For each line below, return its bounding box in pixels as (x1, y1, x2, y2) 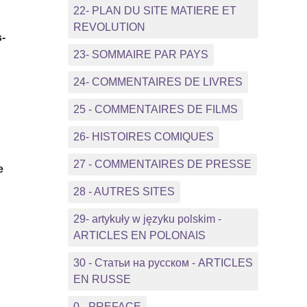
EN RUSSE (73, 273, 131, 285)
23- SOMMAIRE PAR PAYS (73, 48, 208, 60)
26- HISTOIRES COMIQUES (73, 130, 214, 143)
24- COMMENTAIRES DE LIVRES (73, 75, 243, 88)
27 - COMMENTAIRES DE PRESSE (73, 158, 251, 170)
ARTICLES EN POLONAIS (73, 229, 206, 241)
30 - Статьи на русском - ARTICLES (73, 256, 253, 269)
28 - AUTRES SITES (73, 185, 175, 197)
